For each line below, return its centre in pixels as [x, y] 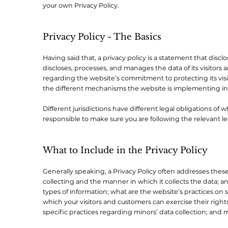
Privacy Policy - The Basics [102, 37]
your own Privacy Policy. [81, 5]
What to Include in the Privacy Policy [125, 150]
